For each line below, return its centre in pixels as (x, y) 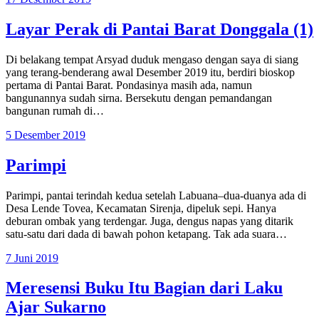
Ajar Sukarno (56, 307)
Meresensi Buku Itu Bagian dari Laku (144, 288)
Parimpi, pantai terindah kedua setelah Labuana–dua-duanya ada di (156, 195)
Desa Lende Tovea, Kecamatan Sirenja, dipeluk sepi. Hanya (141, 208)
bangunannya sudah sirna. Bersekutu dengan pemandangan (139, 98)
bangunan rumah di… (55, 110)
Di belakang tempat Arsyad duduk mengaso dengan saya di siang (152, 59)
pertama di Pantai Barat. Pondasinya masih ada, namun (129, 85)
